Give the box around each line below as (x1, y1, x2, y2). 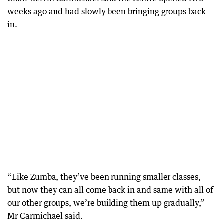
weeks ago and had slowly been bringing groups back (7, 6, 206, 16)
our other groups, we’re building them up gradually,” (7, 197, 205, 208)
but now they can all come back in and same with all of (7, 184, 213, 195)
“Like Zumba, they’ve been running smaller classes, (7, 171, 201, 182)
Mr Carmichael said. (7, 210, 83, 221)
